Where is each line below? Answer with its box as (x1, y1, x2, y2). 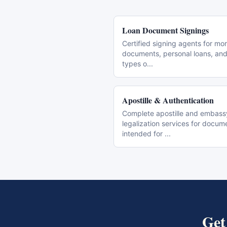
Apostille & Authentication (122, 94, 214, 106)
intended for (122, 129, 165, 138)
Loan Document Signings (122, 24, 209, 36)
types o (122, 59, 147, 68)
